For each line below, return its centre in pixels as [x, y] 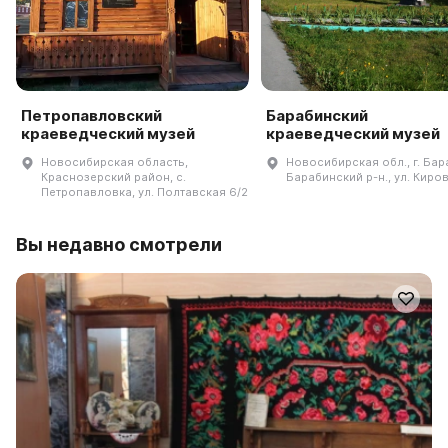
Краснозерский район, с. [113, 177]
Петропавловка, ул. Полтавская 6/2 [144, 192]
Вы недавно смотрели [119, 245]
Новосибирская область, [114, 162]
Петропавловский [91, 116]
